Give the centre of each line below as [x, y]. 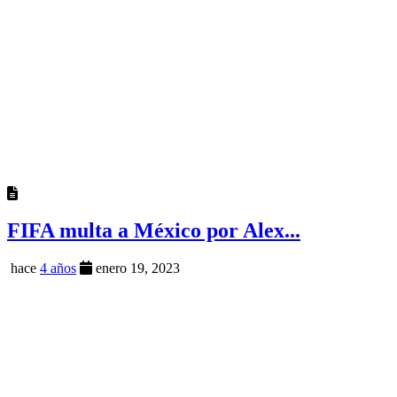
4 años [58, 269]
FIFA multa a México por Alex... [154, 231]
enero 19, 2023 [136, 269]
